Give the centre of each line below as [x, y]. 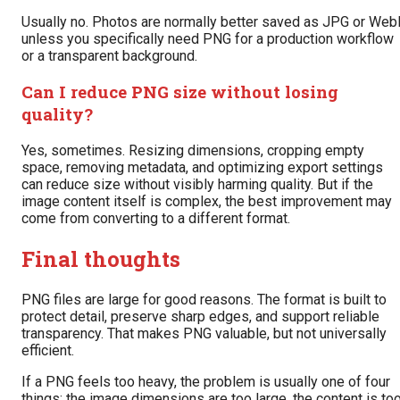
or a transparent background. [109, 55]
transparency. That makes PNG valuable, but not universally [204, 333]
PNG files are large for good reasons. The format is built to [204, 299]
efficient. [48, 350]
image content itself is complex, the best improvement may [207, 202]
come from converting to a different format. [156, 219]
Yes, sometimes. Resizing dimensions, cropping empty [193, 151]
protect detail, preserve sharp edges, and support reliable [200, 316]
